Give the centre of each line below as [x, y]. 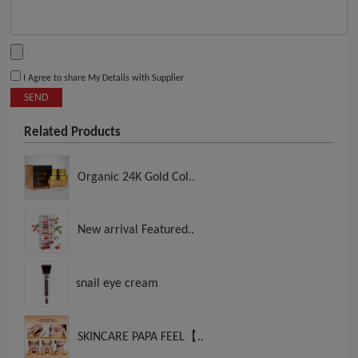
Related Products [72, 133]
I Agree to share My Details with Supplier [102, 79]
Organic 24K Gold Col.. [136, 178]
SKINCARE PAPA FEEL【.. [141, 338]
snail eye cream [117, 284]
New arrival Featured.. [136, 231]
